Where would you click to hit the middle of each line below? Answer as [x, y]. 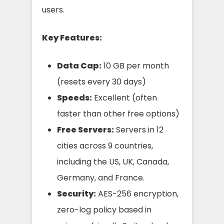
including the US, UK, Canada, [113, 161]
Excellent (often [124, 97]
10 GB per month [135, 65]
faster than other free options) [118, 113]
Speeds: [74, 97]
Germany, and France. [101, 177]
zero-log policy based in [104, 209]
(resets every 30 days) [101, 81]
